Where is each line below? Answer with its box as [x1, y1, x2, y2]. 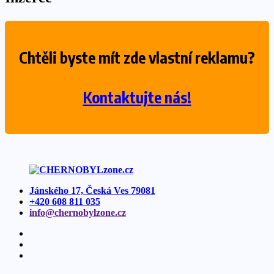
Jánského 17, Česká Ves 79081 [29, 185, 155, 196]
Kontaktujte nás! [83, 87, 191, 108]
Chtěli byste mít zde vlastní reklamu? [19, 48, 255, 68]
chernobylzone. [54, 207, 117, 218]
